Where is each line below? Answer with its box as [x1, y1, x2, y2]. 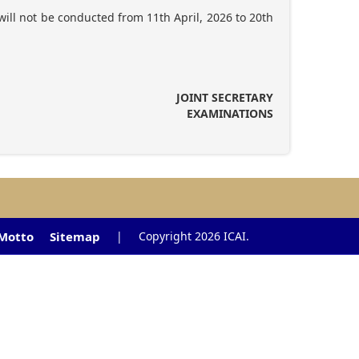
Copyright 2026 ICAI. [139, 228, 249, 244]
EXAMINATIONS [187, 106, 273, 121]
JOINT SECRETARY [176, 90, 273, 105]
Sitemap [50, 228, 100, 244]
